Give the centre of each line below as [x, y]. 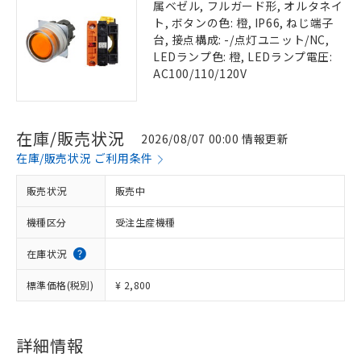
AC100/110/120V [200, 73]
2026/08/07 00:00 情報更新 [215, 138]
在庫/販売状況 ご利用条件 [85, 158]
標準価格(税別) [60, 285]
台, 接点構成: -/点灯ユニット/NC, [241, 39]
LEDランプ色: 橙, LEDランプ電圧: [243, 56]
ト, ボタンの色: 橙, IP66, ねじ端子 [243, 23]
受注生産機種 [145, 222]
